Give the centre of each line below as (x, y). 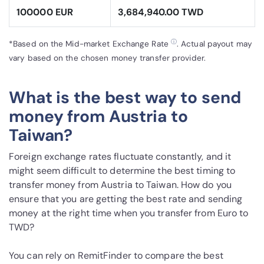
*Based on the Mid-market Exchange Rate (89, 44)
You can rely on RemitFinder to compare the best (116, 256)
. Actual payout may (214, 44)
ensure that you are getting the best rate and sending (126, 199)
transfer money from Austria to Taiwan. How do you (120, 185)
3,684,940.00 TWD (161, 12)
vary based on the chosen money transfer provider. (107, 58)
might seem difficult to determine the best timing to (122, 171)
